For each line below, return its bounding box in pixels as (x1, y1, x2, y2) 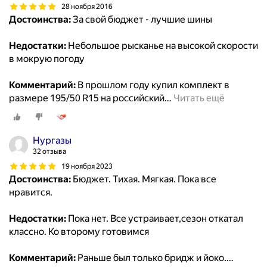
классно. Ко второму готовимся (9, 226, 149, 238)
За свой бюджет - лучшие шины (71, 14, 212, 26)
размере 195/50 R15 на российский (9, 92, 164, 104)
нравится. (9, 187, 52, 198)
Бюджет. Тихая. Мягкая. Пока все (71, 173, 216, 185)
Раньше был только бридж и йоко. (76, 252, 226, 264)
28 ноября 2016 (61, 2, 113, 11)
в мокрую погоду (9, 53, 85, 65)
